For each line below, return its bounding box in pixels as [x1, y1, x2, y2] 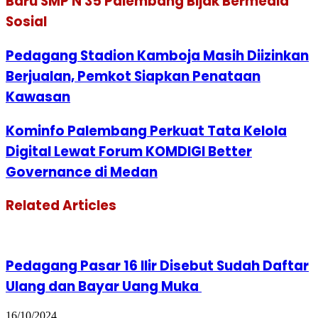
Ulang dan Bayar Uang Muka [6, 276, 202, 296]
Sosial [6, 12, 47, 32]
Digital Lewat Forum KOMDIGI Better [6, 141, 252, 161]
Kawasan [6, 87, 70, 106]
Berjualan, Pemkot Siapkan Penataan [6, 66, 261, 86]
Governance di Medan [6, 162, 158, 182]
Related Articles [6, 196, 116, 216]
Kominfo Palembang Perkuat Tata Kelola [6, 121, 287, 141]
